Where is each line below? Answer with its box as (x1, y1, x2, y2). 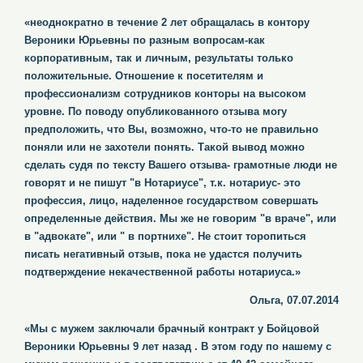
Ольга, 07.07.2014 (250, 294, 339, 306)
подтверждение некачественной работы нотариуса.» (24, 266, 301, 278)
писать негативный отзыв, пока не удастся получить (24, 248, 302, 260)
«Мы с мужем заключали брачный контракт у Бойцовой (24, 322, 319, 335)
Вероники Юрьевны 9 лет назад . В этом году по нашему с (24, 340, 331, 352)
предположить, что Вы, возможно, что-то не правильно (24, 123, 318, 135)
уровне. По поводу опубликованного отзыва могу (24, 105, 287, 117)
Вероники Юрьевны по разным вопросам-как (24, 34, 265, 46)
